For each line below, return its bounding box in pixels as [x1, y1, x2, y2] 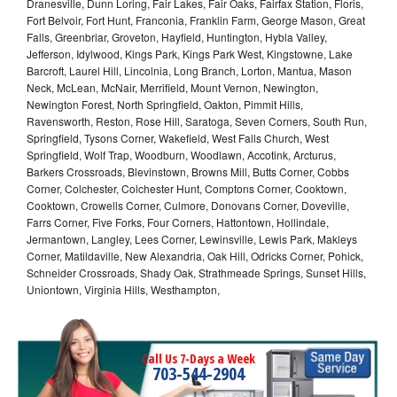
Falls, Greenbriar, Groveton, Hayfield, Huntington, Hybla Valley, [27, 29, 327, 45]
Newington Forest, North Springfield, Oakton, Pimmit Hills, [27, 97, 303, 113]
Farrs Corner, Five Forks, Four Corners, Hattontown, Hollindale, [27, 214, 329, 230]
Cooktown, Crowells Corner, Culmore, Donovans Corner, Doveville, [27, 198, 349, 214]
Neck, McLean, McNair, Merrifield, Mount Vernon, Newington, [27, 80, 318, 96]
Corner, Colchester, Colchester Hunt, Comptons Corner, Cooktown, [27, 181, 346, 197]
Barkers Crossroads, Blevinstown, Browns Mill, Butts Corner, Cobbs [27, 164, 349, 180]
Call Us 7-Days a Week [142, 350, 255, 368]
